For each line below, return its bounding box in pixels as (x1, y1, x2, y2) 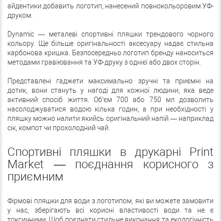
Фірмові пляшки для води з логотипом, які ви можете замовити (7, 197, 214, 205)
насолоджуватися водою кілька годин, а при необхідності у (7, 105, 214, 113)
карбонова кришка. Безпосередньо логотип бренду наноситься (7, 49, 214, 57)
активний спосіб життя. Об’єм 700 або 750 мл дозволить (7, 96, 214, 104)
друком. (7, 11, 33, 19)
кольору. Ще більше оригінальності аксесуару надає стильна (7, 39, 214, 47)
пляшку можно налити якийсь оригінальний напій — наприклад (7, 114, 214, 122)
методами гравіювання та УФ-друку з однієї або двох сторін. (7, 58, 202, 66)
